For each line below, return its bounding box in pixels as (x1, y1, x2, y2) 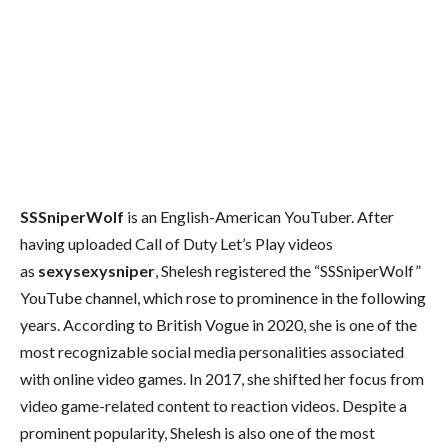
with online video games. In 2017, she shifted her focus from (20, 368, 424, 388)
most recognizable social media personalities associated (20, 341, 404, 361)
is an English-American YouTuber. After (124, 206, 394, 226)
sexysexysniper (38, 260, 155, 280)
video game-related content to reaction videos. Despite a (20, 395, 407, 415)
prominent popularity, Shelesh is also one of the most (20, 422, 375, 442)
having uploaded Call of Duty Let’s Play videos (20, 233, 333, 253)
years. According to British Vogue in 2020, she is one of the (20, 314, 417, 334)
